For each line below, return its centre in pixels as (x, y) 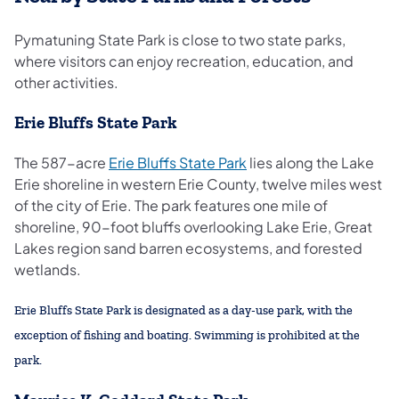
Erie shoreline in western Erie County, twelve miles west (198, 183)
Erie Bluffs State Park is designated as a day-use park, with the (183, 311)
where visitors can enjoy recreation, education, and (184, 61)
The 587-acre (61, 162)
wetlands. (48, 269)
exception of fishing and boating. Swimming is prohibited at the (187, 336)
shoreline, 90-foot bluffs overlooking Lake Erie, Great (193, 226)
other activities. (66, 83)
